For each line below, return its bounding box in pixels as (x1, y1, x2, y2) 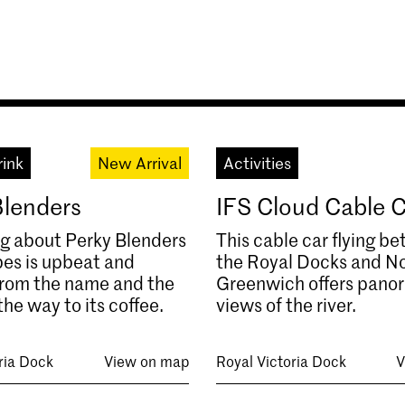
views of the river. (215, 292, 356, 316)
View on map (103, 350, 189, 371)
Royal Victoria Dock (215, 350, 346, 371)
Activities (222, 151, 291, 174)
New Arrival (97, 151, 182, 174)
